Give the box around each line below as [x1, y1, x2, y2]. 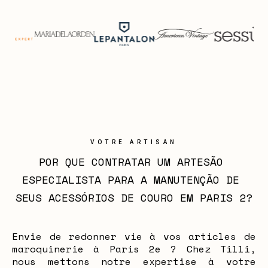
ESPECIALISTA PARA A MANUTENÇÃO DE [22, 172, 239, 187]
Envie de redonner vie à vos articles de [12, 229, 256, 243]
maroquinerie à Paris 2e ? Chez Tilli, [12, 242, 256, 256]
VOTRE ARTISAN [90, 139, 178, 145]
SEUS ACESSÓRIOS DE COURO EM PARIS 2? [16, 190, 252, 205]
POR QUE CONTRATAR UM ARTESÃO [38, 154, 223, 169]
